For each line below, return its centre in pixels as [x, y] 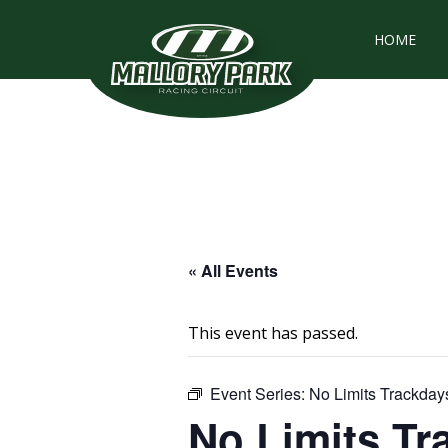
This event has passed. [273, 333]
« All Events [233, 270]
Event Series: [259, 393]
